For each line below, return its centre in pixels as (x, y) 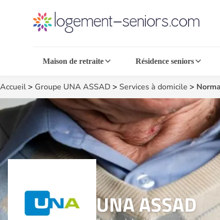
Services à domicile (153, 87)
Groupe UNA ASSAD (73, 87)
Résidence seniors (165, 61)
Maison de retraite (73, 61)
